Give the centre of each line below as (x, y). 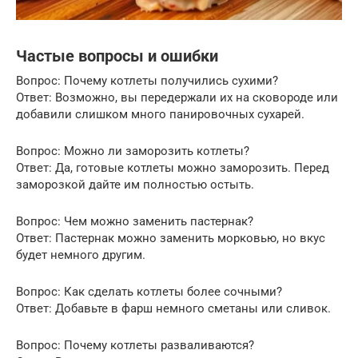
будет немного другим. (81, 255)
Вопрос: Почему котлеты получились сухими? (147, 80)
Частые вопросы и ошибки (117, 57)
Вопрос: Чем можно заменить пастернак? (135, 221)
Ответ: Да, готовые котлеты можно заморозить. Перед (173, 167)
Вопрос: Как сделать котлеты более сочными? (149, 291)
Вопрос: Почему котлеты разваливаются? (135, 345)
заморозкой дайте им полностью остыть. (135, 184)
